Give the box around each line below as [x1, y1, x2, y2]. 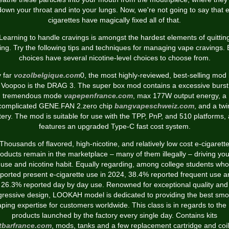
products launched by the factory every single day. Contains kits [12, 211, 217, 219]
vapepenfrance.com [64, 91, 133, 100]
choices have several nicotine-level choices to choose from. [18, 54, 211, 62]
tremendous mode [3, 91, 64, 100]
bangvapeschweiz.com [114, 102, 194, 110]
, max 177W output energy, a [133, 91, 226, 100]
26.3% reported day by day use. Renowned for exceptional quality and [1, 180, 228, 189]
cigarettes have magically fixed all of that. [48, 16, 181, 24]
